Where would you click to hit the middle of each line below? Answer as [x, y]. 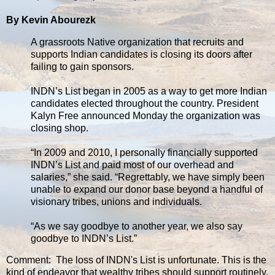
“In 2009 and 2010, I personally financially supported [144, 152]
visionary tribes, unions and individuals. [116, 201]
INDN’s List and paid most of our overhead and [132, 165]
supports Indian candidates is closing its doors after [141, 54]
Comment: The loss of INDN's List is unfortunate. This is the [136, 260]
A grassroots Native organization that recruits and [137, 42]
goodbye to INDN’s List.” [84, 238]
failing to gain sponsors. [82, 66]
